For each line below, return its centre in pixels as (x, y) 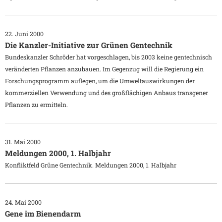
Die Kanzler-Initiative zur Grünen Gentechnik (89, 45)
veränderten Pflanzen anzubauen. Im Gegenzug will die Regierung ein (104, 69)
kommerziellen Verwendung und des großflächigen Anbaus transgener (107, 93)
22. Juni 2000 (24, 34)
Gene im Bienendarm (43, 214)
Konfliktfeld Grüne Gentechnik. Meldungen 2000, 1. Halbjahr (91, 165)
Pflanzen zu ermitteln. (36, 105)
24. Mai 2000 (23, 202)
